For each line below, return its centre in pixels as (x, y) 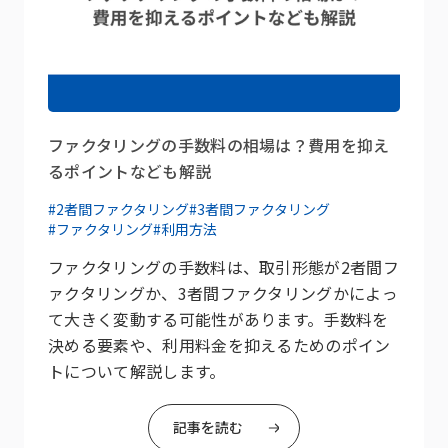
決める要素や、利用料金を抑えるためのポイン (219, 344)
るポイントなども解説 (130, 170)
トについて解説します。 (137, 370)
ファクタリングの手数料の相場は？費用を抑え (219, 144)
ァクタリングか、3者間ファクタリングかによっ (223, 292)
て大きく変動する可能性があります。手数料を (218, 318)
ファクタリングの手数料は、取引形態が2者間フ (224, 266)
